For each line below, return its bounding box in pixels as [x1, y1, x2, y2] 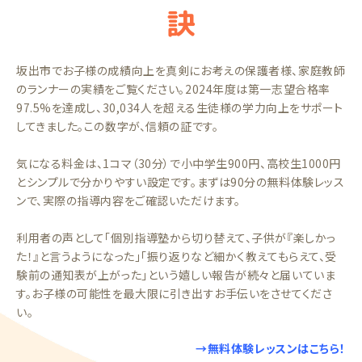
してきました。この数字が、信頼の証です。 [16, 118, 219, 134]
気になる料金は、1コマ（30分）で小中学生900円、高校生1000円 [16, 155, 342, 171]
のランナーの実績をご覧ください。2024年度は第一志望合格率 [16, 81, 330, 97]
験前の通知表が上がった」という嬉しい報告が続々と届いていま [16, 267, 336, 283]
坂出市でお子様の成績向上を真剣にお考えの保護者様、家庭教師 [16, 62, 346, 78]
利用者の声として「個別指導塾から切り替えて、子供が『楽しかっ [16, 229, 336, 246]
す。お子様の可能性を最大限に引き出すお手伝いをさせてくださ [16, 285, 333, 301]
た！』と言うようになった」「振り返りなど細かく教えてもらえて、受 [16, 248, 337, 264]
